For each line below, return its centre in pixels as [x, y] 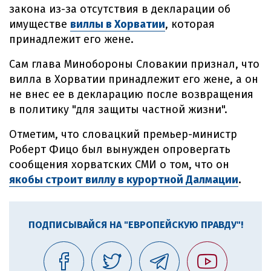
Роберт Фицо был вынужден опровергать [120, 149]
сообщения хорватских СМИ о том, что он [119, 165]
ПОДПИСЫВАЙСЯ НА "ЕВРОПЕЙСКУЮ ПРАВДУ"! [135, 225]
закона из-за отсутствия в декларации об [120, 9]
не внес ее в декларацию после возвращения [131, 94]
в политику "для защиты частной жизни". [118, 109]
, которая [190, 24]
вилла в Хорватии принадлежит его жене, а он [134, 79]
